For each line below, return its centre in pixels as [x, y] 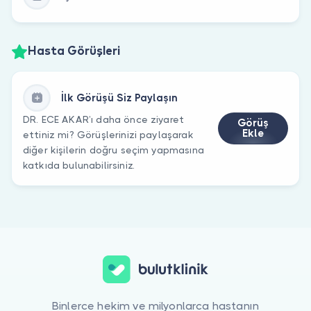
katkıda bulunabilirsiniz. [79, 165]
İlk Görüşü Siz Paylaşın [119, 98]
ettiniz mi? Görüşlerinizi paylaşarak [108, 134]
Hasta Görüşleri [74, 52]
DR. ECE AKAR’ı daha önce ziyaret [104, 119]
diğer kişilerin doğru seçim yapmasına [114, 150]
